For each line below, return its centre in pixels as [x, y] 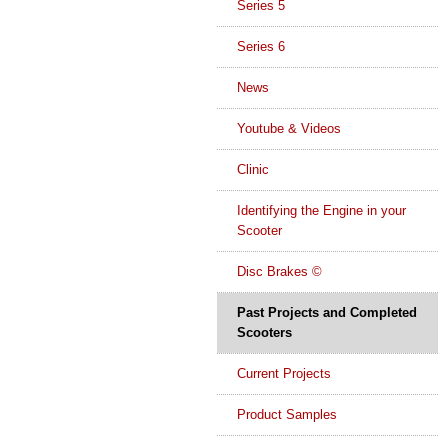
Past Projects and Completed [326, 313]
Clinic [252, 170]
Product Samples [286, 415]
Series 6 [260, 47]
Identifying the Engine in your [321, 211]
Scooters [264, 333]
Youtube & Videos [288, 129]
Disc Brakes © [279, 272]
